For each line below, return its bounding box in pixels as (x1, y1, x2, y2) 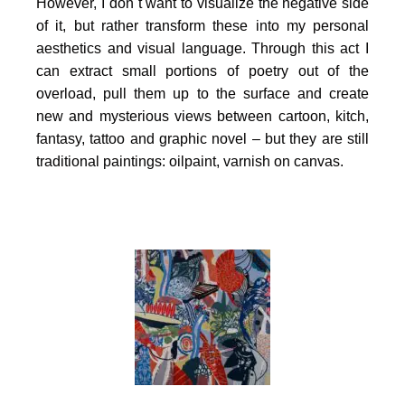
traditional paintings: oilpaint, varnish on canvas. (36, 154, 344, 169)
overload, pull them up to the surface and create (36, 86, 369, 101)
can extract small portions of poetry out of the (36, 63, 369, 79)
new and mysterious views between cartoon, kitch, (36, 108, 369, 124)
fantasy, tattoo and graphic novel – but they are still (36, 131, 369, 146)
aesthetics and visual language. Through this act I (36, 41, 369, 56)
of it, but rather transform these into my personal (36, 18, 369, 33)
